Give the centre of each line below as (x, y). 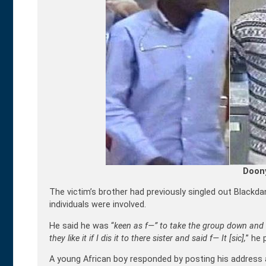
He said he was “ (82, 226)
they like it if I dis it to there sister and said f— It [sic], (148, 238)
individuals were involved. (98, 205)
